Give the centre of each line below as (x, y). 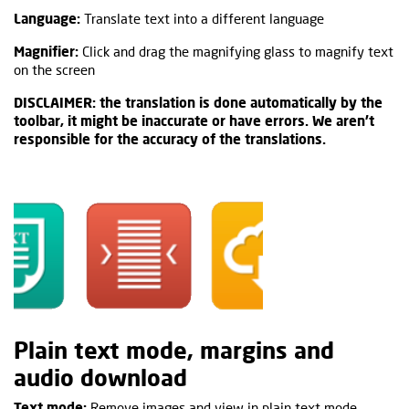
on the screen (54, 69)
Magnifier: (46, 51)
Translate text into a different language (202, 18)
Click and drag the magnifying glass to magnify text (236, 51)
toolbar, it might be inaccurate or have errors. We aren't (194, 120)
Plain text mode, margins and (174, 349)
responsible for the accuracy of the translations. (170, 138)
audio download (100, 377)
